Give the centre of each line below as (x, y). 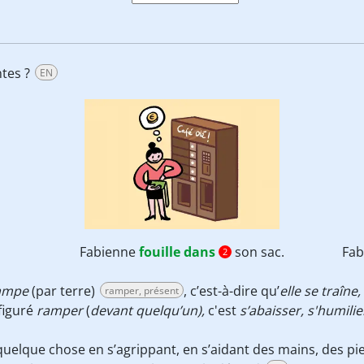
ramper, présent (142, 290)
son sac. (258, 252)
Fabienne (109, 252)
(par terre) (65, 291)
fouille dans (177, 252)
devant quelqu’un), (147, 310)
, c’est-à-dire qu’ (232, 291)
